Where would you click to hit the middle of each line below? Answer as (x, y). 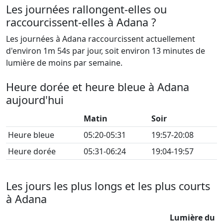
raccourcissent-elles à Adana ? (81, 22)
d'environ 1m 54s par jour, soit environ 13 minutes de (106, 51)
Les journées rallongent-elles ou (86, 9)
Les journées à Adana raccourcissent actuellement (101, 39)
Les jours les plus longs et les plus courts (108, 186)
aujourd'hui (35, 100)
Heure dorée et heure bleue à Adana (98, 87)
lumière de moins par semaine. (64, 63)
